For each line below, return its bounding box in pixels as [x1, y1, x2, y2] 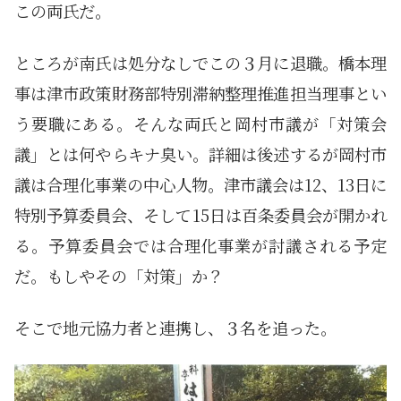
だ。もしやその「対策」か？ [14, 263, 224, 287]
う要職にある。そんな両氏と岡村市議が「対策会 [14, 111, 387, 135]
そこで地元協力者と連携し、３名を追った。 [14, 315, 337, 339]
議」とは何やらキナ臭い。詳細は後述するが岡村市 [14, 141, 387, 166]
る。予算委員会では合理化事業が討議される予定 [14, 233, 387, 257]
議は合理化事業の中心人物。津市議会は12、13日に [14, 172, 387, 196]
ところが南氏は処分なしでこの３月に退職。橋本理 [14, 50, 387, 74]
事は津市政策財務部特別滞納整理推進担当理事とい [14, 81, 387, 105]
